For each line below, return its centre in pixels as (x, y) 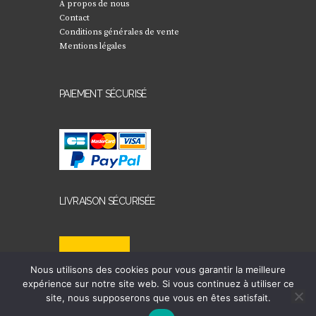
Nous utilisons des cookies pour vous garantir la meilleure (158, 269)
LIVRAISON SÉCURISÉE (107, 201)
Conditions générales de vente (119, 32)
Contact (74, 18)
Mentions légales (92, 46)
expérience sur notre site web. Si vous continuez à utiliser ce (158, 284)
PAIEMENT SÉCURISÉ (103, 93)
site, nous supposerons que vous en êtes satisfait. (158, 298)
